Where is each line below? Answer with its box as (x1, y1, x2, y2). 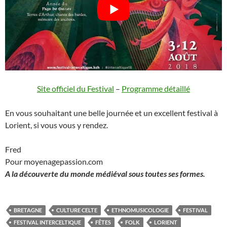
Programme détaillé (122, 83, 190, 93)
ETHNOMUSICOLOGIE (111, 206, 169, 213)
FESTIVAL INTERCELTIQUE (14, 218, 81, 225)
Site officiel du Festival (37, 83, 114, 93)
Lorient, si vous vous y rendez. (5, 120, 108, 130)
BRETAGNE (14, 206, 42, 213)
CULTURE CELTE (56, 206, 97, 213)
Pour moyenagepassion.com (5, 156, 103, 166)
